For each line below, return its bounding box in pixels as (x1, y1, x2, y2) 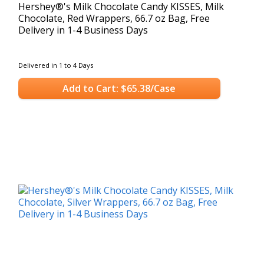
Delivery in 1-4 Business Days (18, 23, 148, 37)
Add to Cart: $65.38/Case (62, 82, 176, 95)
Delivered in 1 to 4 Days (18, 60, 93, 70)
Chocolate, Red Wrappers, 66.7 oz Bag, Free (18, 11, 210, 25)
